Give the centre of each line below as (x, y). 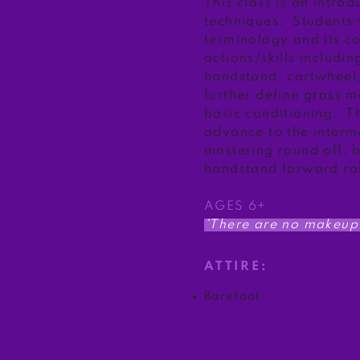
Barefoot (233, 297)
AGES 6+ (235, 207)
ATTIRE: (236, 267)
